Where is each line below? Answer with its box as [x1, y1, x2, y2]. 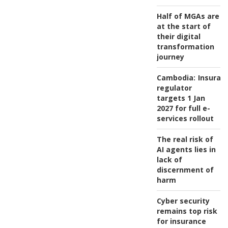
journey [156, 51, 184, 62]
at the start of [156, 21, 211, 31]
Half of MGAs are [156, 11, 219, 21]
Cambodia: [156, 72, 195, 82]
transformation [156, 41, 214, 51]
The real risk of [156, 134, 213, 144]
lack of [156, 154, 182, 164]
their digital [156, 31, 201, 41]
